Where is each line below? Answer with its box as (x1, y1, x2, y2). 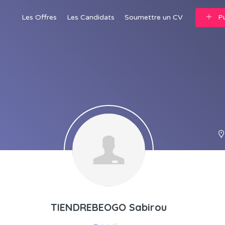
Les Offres (22, 13, 57, 22)
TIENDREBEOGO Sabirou (50, 201, 167, 214)
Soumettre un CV (125, 13, 183, 22)
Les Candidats (67, 13, 115, 22)
